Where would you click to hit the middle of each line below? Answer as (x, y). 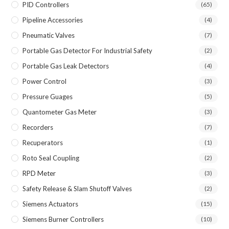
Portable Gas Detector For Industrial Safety (88, 50)
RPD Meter (39, 173)
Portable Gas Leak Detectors (66, 66)
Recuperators (43, 142)
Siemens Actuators (51, 204)
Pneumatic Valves (49, 35)
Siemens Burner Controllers (63, 219)
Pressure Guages (48, 96)
